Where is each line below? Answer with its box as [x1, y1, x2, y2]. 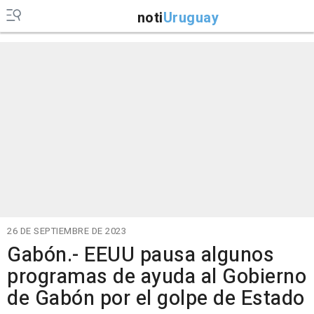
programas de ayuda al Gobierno [7, 262, 306, 292]
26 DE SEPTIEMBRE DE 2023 [7, 224, 126, 238]
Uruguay [163, 7, 219, 28]
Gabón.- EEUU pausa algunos [7, 240, 274, 270]
